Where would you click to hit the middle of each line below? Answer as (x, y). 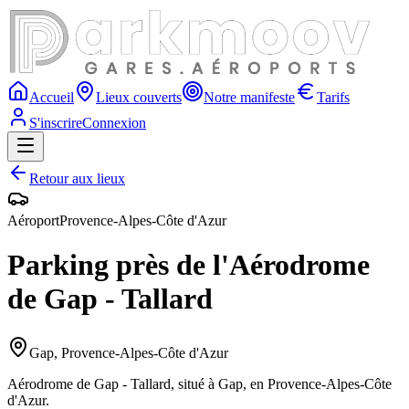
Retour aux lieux (77, 178)
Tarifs (333, 97)
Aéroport (33, 220)
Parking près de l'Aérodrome (189, 265)
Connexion (114, 123)
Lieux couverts (139, 97)
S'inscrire (56, 123)
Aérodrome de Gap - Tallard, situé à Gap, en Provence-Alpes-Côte (199, 383)
